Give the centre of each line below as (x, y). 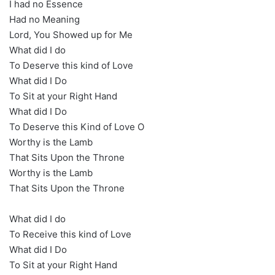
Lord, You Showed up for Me (71, 35)
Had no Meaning (45, 20)
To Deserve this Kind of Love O (77, 127)
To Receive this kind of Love (70, 234)
